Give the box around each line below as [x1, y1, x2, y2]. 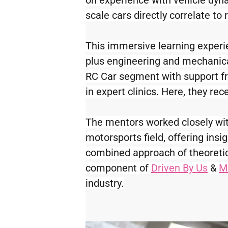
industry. [85, 177, 124, 190]
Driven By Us [151, 162, 208, 175]
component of [85, 162, 151, 175]
